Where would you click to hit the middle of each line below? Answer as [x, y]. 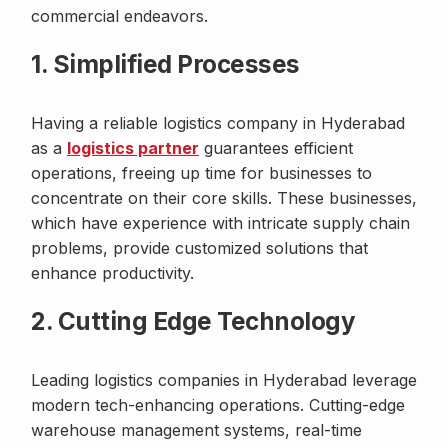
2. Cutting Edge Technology [193, 322]
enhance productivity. [112, 273]
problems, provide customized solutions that [199, 248]
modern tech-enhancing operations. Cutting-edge [218, 405]
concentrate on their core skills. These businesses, [224, 198]
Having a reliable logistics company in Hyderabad [218, 123]
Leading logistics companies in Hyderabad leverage [224, 380]
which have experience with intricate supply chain [220, 223]
